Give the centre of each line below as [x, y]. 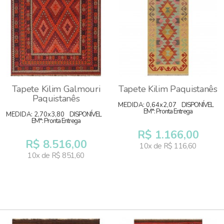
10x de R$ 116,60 [168, 146]
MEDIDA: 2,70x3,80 [35, 114]
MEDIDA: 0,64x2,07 [147, 105]
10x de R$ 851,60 [56, 155]
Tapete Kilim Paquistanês [168, 89]
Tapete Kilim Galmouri [56, 89]
